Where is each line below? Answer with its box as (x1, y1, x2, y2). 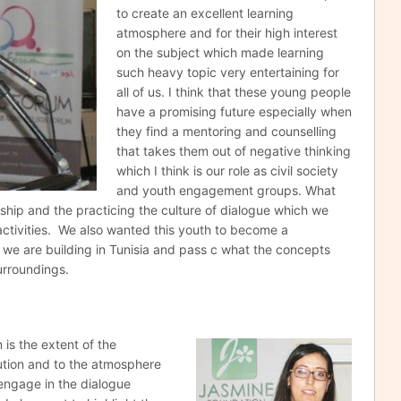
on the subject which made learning (115, 45, 324, 61)
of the (82, 337, 116, 353)
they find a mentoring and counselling (115, 124, 337, 140)
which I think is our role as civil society (115, 163, 338, 179)
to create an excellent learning (115, 5, 294, 21)
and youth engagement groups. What (115, 183, 336, 199)
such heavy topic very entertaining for (115, 64, 339, 81)
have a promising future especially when (115, 104, 352, 120)
